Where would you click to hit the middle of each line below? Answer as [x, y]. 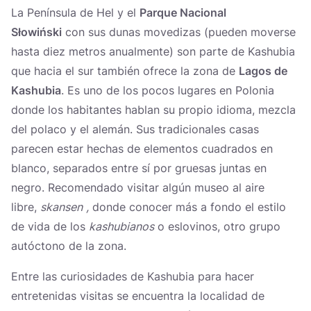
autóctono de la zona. [70, 246]
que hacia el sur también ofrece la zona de [125, 71]
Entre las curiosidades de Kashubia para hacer [133, 276]
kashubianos [121, 226]
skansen [61, 207]
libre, [26, 207]
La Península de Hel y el [75, 12]
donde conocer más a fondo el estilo [187, 207]
